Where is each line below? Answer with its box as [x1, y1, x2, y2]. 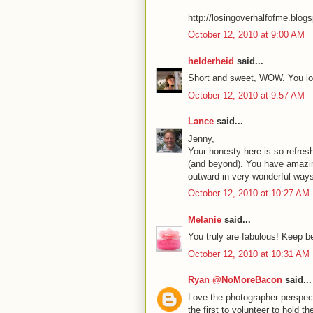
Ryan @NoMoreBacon [188, 275, 282, 286]
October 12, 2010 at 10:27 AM [188, 188, 310, 199]
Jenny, [188, 133, 214, 144]
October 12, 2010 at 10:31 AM [188, 248, 310, 259]
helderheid [188, 55, 234, 66]
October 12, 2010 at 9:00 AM [188, 29, 305, 41]
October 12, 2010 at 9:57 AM [188, 89, 305, 101]
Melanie [188, 214, 221, 225]
